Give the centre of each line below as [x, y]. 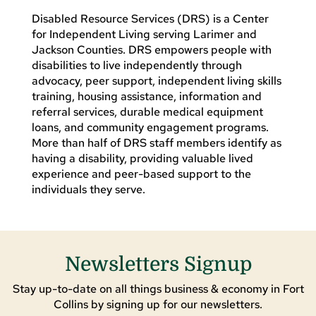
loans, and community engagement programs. [150, 127]
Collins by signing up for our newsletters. [158, 304]
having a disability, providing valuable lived [142, 158]
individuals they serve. [88, 189]
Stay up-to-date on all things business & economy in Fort [158, 288]
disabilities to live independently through [136, 65]
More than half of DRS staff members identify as [156, 142]
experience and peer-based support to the [141, 174]
